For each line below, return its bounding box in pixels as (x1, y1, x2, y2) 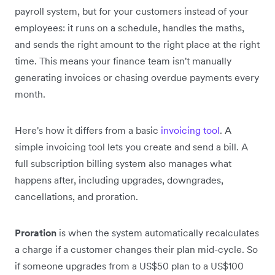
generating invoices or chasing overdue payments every (15, 71, 259, 83)
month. (15, 87, 45, 100)
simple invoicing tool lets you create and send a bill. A (15, 140, 248, 153)
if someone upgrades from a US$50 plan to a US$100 (15, 259, 244, 272)
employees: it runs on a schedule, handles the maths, (15, 21, 244, 34)
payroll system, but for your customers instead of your (15, 4, 249, 17)
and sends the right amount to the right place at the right (15, 37, 260, 50)
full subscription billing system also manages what (15, 157, 231, 169)
